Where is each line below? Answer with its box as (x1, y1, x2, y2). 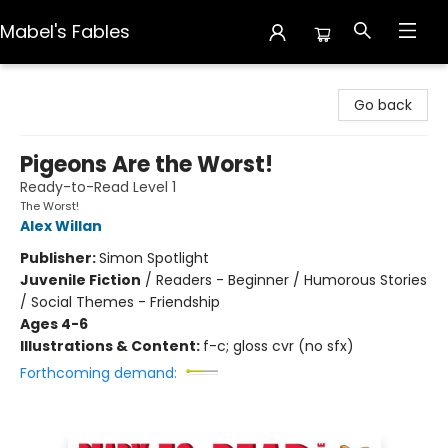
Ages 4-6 (20, 314, 88, 334)
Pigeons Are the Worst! (20, 149, 273, 180)
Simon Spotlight (99, 248, 209, 268)
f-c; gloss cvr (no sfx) (203, 336, 354, 356)
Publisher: (20, 248, 99, 268)
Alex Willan (20, 216, 102, 236)
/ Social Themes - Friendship (20, 292, 220, 312)
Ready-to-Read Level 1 (20, 177, 176, 197)
